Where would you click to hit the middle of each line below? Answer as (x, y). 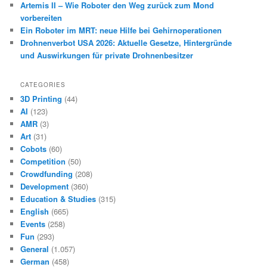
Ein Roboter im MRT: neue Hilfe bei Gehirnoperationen (121, 30)
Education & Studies (58, 198)
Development (45, 186)
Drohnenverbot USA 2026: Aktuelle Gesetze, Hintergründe (126, 42)
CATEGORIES (43, 84)
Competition (43, 161)
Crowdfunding (47, 173)
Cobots (34, 148)
